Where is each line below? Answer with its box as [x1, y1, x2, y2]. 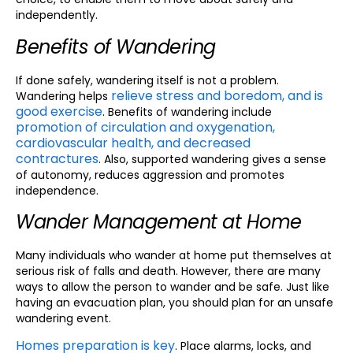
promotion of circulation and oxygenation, [16, 117, 275, 136]
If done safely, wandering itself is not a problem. [16, 72, 279, 88]
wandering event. [16, 310, 111, 327]
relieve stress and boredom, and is [111, 86, 323, 105]
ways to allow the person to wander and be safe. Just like [16, 279, 329, 295]
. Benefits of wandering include [102, 103, 272, 120]
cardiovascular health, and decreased [16, 133, 251, 152]
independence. [16, 182, 98, 199]
